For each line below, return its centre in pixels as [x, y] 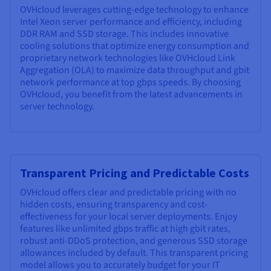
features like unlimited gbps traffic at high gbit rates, [125, 228]
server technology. [57, 106]
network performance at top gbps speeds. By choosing [130, 82]
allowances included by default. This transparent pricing [134, 253]
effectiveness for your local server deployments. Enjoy [129, 216]
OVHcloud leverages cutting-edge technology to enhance [134, 9]
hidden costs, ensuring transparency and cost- [114, 204]
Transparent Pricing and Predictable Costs [135, 172]
